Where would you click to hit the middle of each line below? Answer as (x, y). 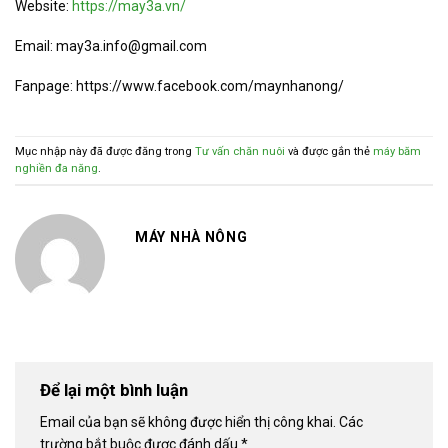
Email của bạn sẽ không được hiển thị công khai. (188, 422)
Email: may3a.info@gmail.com (111, 46)
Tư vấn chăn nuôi (240, 152)
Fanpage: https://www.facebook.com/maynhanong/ (179, 86)
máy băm (397, 152)
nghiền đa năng (56, 169)
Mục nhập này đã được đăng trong (105, 152)
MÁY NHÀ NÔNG (191, 236)
